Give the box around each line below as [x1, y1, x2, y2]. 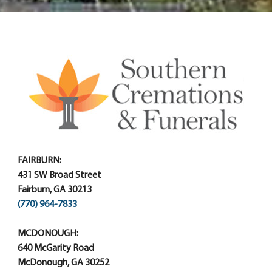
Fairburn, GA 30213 [18, 185, 92, 195]
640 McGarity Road [18, 243, 94, 253]
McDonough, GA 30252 [18, 257, 109, 268]
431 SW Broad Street [18, 170, 101, 180]
